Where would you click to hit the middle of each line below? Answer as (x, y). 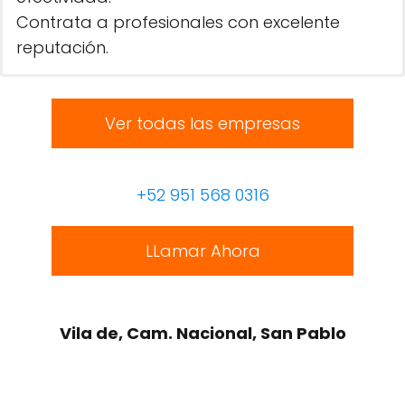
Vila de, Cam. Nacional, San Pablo (202, 333)
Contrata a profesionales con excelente (178, 22)
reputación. (62, 47)
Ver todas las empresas (202, 123)
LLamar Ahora (202, 251)
